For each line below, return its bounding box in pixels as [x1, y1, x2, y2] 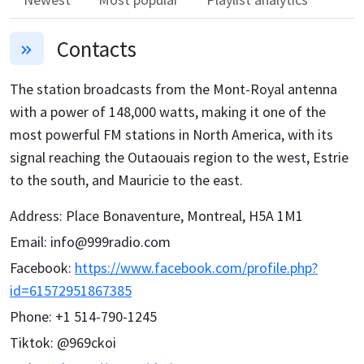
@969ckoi [57, 333, 116, 353]
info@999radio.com [50, 232, 171, 252]
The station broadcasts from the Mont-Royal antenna [10, 80, 337, 99]
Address [10, 206, 59, 226]
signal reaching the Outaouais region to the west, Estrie [10, 148, 349, 167]
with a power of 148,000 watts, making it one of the [10, 102, 326, 122]
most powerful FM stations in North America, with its [10, 125, 333, 145]
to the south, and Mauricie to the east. [10, 171, 243, 190]
